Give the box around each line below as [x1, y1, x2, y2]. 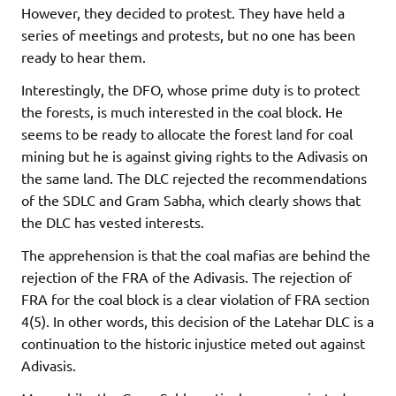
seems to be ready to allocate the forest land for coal [21, 124, 353, 142]
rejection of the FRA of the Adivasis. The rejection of [21, 267, 352, 286]
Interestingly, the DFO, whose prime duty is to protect [21, 80, 360, 98]
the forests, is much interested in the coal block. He [21, 102, 343, 120]
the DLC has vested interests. [21, 212, 204, 231]
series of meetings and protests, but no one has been [21, 25, 355, 43]
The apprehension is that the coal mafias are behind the [21, 245, 370, 263]
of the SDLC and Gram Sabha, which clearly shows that [21, 190, 361, 209]
